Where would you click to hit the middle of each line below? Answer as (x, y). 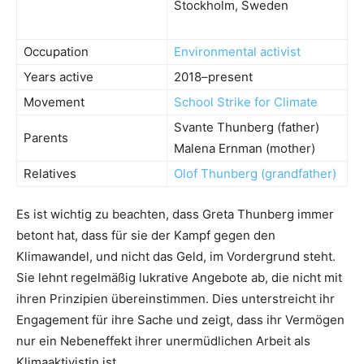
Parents (46, 137)
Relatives (50, 173)
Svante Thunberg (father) (247, 127)
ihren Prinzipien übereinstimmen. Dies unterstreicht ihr (175, 298)
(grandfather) (297, 173)
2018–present (213, 76)
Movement (54, 102)
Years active (58, 76)
